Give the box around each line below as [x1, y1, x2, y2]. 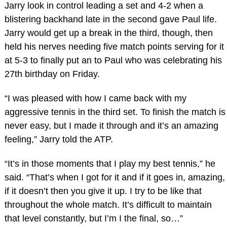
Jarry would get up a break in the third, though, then [4, 27, 213, 38]
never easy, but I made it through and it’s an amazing [4, 120, 218, 131]
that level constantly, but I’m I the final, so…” [4, 213, 183, 223]
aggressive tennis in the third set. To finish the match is [4, 106, 225, 117]
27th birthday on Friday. [4, 68, 100, 79]
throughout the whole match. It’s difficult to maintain [4, 199, 212, 210]
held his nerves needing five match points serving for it [4, 41, 224, 52]
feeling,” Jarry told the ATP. [4, 134, 113, 144]
